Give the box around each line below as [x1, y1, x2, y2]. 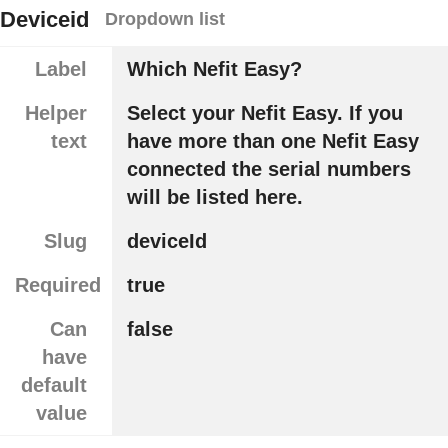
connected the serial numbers [126, 158, 411, 181]
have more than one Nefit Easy [126, 130, 419, 153]
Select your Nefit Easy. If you [126, 102, 403, 125]
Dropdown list [105, 9, 225, 30]
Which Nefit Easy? [126, 58, 302, 81]
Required [15, 274, 101, 297]
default [20, 374, 87, 397]
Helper [24, 102, 87, 125]
